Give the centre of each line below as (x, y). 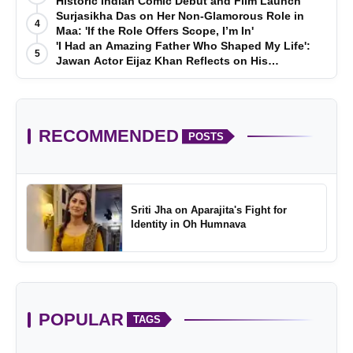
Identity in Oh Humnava (188, 225)
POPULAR (81, 319)
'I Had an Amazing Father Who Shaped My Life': (183, 46)
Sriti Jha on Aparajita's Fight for (208, 210)
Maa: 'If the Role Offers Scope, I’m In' (155, 31)
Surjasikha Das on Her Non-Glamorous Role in (180, 16)
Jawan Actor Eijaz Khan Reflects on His (162, 61)
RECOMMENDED (109, 136)
